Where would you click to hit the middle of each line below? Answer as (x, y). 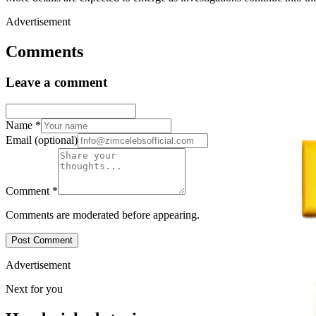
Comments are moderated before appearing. (103, 215)
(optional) (56, 140)
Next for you (34, 289)
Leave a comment (56, 83)
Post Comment (42, 241)
